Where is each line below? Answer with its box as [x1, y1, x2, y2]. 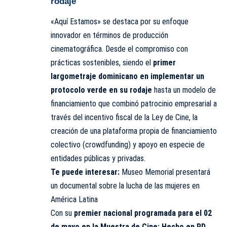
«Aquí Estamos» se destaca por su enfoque [51, 17, 188, 27]
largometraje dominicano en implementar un [51, 71, 204, 82]
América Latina [51, 195, 98, 205]
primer [153, 58, 176, 68]
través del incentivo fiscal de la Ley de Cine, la [51, 112, 198, 123]
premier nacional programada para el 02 [74, 208, 212, 218]
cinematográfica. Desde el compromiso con [51, 44, 188, 54]
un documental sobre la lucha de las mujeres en [51, 181, 200, 191]
